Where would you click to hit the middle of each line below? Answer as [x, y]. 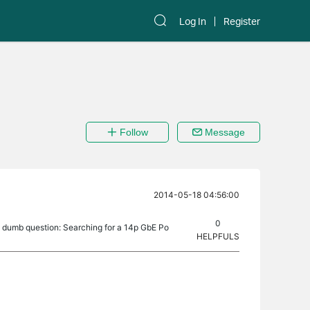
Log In [193, 21]
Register [242, 21]
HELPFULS [218, 236]
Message [224, 132]
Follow [132, 132]
